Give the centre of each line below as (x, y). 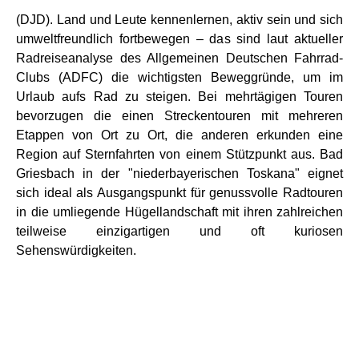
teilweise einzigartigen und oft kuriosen (179, 231)
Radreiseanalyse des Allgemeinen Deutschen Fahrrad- (179, 58)
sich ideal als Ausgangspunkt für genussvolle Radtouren (179, 193)
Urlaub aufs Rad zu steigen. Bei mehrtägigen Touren (179, 97)
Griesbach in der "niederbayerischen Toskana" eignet (179, 173)
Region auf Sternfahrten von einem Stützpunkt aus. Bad (179, 154)
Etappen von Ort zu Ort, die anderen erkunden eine (179, 135)
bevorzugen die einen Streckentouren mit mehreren (179, 116)
